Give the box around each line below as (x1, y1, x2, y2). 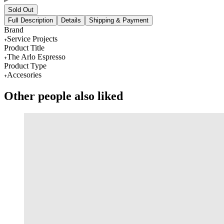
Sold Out (8, 5, 33, 13)
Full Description (8, 16, 53, 24)
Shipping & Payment (89, 16, 148, 24)
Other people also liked (4, 89, 123, 102)
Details (61, 16, 81, 24)
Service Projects (7, 34, 57, 43)
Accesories (7, 70, 41, 79)
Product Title (4, 43, 44, 52)
